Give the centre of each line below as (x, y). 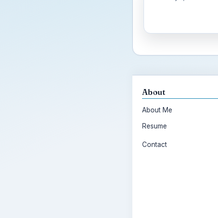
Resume (154, 126)
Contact (154, 145)
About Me (157, 110)
